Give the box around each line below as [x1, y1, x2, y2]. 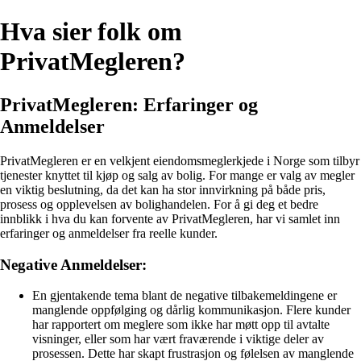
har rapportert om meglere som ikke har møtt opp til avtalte [32, 317, 330, 332]
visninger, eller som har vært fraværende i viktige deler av [32, 332, 324, 346]
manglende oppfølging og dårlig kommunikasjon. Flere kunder [32, 303, 351, 317]
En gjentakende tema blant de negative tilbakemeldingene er [32, 288, 337, 303]
